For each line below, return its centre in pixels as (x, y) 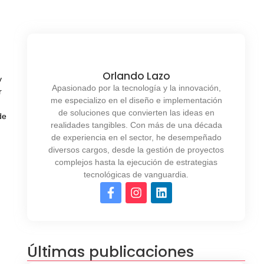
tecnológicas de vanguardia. (136, 174)
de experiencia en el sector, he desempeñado (136, 137)
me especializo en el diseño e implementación (136, 100)
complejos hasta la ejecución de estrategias (136, 162)
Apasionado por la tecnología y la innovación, (136, 88)
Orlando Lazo (136, 76)
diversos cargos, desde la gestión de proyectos (136, 149)
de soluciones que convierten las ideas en (136, 112)
